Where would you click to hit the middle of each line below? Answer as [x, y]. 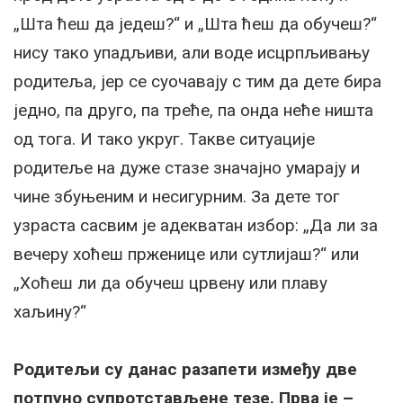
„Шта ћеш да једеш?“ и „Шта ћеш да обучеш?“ [195, 23]
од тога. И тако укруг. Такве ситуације [164, 139]
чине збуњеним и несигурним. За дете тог [177, 196]
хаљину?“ [52, 311]
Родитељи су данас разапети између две [185, 369]
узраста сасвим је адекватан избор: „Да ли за [196, 225]
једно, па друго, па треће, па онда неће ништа [193, 110]
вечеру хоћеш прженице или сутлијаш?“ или [186, 254]
